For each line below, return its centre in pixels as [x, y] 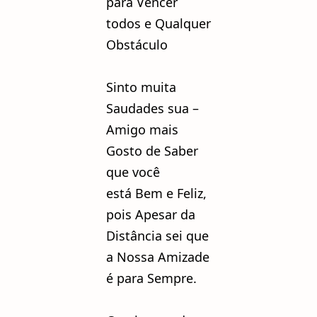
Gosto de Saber [152, 151]
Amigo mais [142, 130]
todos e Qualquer [158, 24]
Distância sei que [157, 236]
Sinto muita [141, 87]
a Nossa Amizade [158, 257]
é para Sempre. [151, 278]
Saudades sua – [152, 109]
